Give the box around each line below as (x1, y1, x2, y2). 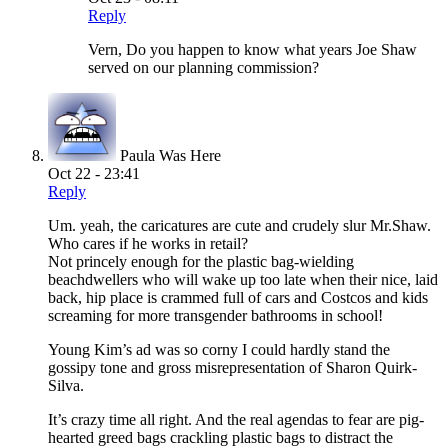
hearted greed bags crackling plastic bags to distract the (48, 428, 393, 446)
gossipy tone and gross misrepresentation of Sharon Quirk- (48, 358, 417, 376)
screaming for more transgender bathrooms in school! (48, 306, 383, 324)
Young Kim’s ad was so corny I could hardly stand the (48, 340, 390, 358)
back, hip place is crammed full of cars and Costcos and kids (48, 288, 428, 306)
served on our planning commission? (88, 58, 319, 76)
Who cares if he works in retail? (48, 234, 248, 252)
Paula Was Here (120, 146, 221, 164)
